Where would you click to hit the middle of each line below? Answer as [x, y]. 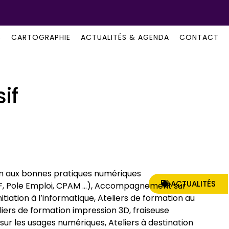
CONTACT [199, 37]
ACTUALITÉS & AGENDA [125, 37]
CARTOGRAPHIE [41, 37]
